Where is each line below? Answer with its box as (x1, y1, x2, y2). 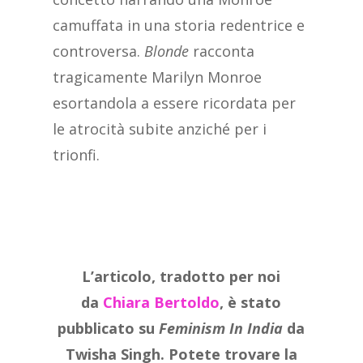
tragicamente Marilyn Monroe (52, 67, 262, 88)
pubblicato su (58, 318, 160, 339)
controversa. (52, 41, 144, 62)
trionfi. (52, 145, 100, 165)
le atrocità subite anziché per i (52, 119, 267, 139)
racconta (188, 41, 254, 62)
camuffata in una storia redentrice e (52, 15, 305, 36)
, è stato (220, 293, 282, 313)
